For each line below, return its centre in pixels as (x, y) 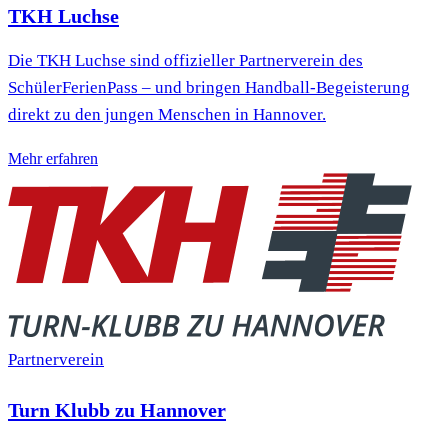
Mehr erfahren (53, 159)
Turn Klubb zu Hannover (117, 409)
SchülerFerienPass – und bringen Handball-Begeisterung (209, 88)
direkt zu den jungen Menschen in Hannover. (167, 115)
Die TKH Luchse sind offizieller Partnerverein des (185, 61)
